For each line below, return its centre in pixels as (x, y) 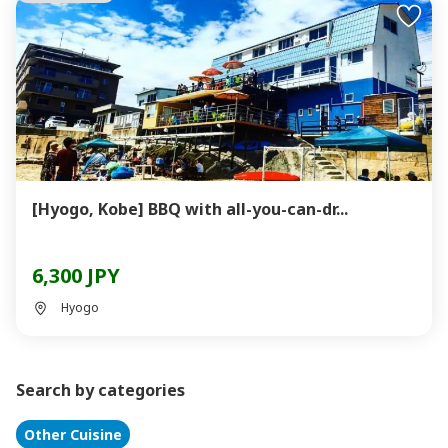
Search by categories (100, 390)
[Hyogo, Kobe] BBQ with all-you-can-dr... (190, 209)
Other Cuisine (73, 434)
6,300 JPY (76, 275)
